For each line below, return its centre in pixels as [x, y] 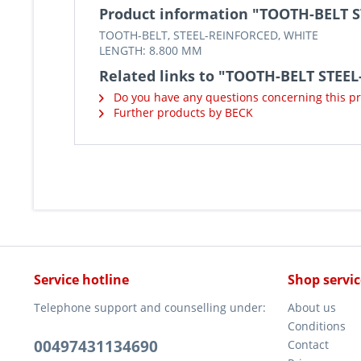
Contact [308, 344]
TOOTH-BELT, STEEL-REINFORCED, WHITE [209, 35]
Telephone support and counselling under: [150, 307]
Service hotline [81, 280]
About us [312, 307]
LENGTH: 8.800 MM [151, 50]
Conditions [317, 326]
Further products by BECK [182, 112]
